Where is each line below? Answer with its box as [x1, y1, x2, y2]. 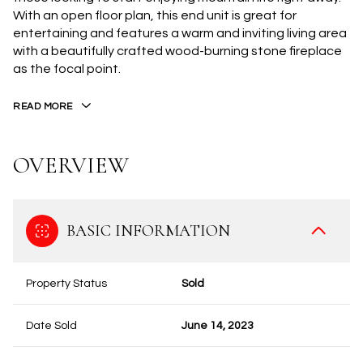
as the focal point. [13, 62, 121, 75]
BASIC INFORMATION [66, 221, 230, 241]
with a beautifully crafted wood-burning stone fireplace [13, 45, 342, 58]
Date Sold [26, 320, 77, 331]
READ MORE [13, 101, 73, 112]
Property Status [26, 278, 107, 289]
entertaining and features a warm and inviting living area [13, 27, 347, 40]
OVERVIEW [13, 152, 129, 179]
